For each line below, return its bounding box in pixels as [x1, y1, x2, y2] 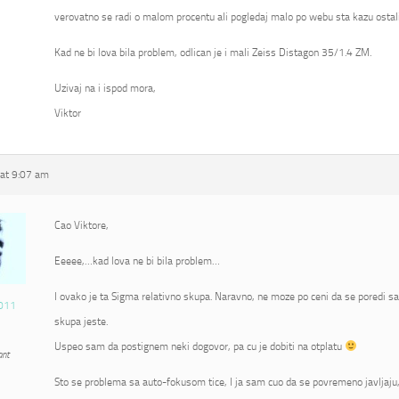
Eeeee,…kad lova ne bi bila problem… [54, 255, 220, 267]
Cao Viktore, [54, 219, 109, 232]
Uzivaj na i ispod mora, [54, 82, 156, 94]
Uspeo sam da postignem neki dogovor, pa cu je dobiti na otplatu [54, 340, 345, 353]
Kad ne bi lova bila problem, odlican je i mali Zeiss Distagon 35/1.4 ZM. [54, 46, 371, 59]
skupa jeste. [54, 315, 108, 328]
